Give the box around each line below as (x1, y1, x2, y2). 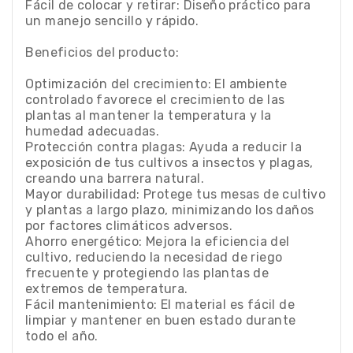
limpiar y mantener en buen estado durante (25, 312, 296, 328)
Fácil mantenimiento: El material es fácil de (25, 296, 295, 312)
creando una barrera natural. (25, 170, 205, 186)
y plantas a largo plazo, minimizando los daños (25, 202, 314, 217)
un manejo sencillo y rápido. (25, 13, 199, 28)
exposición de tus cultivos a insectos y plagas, (25, 154, 314, 170)
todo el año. (25, 328, 98, 344)
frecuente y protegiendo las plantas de (25, 265, 269, 281)
